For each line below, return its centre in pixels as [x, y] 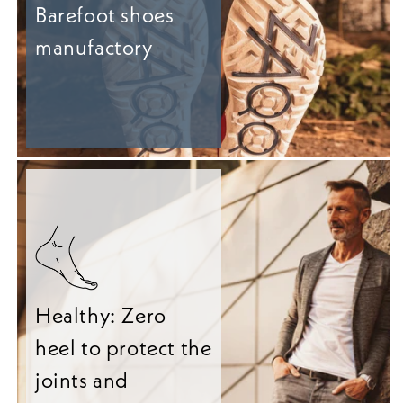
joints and [82, 381]
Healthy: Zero [101, 316]
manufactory [94, 48]
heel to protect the [124, 348]
